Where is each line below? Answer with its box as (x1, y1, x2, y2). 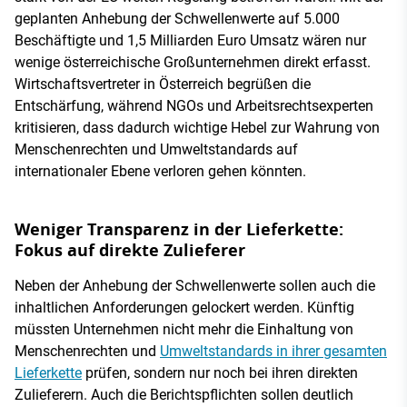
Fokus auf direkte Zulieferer (15, 238, 245, 262)
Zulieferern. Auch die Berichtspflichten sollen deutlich (15, 385, 353, 403)
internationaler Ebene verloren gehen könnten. (15, 162, 306, 180)
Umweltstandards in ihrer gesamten (160, 342, 387, 360)
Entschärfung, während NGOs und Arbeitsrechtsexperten (15, 96, 373, 114)
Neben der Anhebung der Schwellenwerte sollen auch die (15, 276, 375, 294)
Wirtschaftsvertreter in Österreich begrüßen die (15, 74, 311, 93)
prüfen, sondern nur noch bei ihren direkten (82, 363, 358, 382)
